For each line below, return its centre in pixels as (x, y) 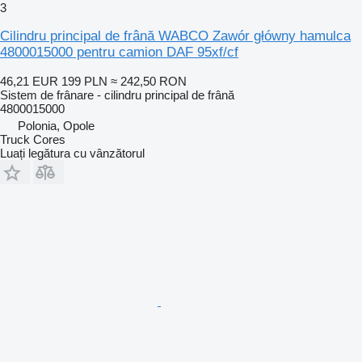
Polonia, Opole (56, 125)
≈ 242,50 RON (149, 81)
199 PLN (84, 81)
